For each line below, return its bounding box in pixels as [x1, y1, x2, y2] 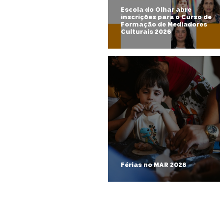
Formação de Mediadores [121, 21, 207, 28]
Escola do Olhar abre [121, 6, 192, 13]
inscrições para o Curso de [121, 14, 212, 21]
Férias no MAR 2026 [121, 162, 187, 168]
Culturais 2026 [121, 28, 171, 35]
